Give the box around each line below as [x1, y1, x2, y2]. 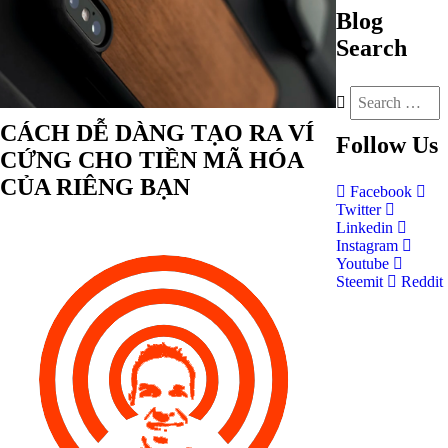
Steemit [336, 273, 387, 290]
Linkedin [336, 219, 397, 236]
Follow [336, 132, 406, 158]
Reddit [397, 273, 443, 290]
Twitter [336, 201, 385, 218]
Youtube [336, 255, 393, 272]
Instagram [336, 237, 402, 254]
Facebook [346, 183, 416, 200]
